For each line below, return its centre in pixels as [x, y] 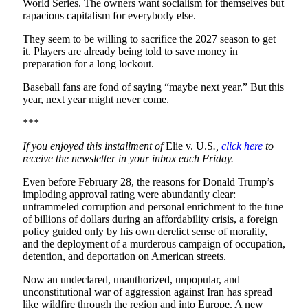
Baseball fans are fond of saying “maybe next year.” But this [153, 87]
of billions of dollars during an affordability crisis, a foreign [150, 219]
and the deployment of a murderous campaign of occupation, [154, 244]
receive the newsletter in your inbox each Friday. [128, 159]
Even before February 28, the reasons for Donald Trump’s [148, 182]
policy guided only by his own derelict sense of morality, [145, 232]
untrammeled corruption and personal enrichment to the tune [153, 207]
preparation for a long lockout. [88, 64]
